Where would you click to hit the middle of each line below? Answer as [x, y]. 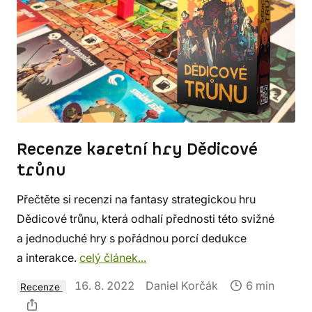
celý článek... [113, 258]
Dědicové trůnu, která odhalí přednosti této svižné [146, 219]
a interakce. [48, 258]
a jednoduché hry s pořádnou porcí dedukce [132, 239]
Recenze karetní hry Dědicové [137, 150]
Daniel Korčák [181, 286]
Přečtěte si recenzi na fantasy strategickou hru [136, 200]
